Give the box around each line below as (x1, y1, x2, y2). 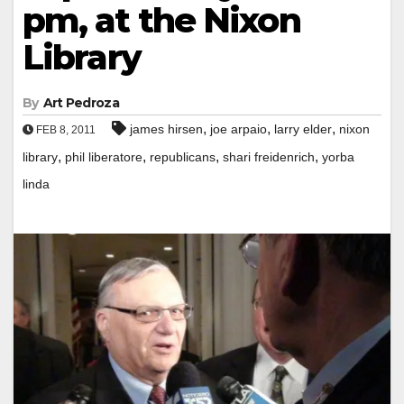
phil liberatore (65, 149, 142, 164)
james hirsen (130, 121, 203, 136)
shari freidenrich (223, 149, 315, 164)
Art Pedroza (42, 94, 119, 111)
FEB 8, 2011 (33, 123, 96, 136)
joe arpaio (210, 121, 267, 136)
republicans (150, 149, 216, 164)
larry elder (274, 121, 332, 136)
